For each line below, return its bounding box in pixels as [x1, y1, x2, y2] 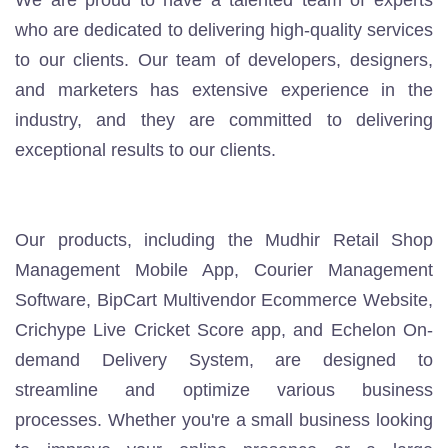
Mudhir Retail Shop [265, 230, 433, 250]
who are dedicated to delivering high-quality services [15, 20, 433, 40]
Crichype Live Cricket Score [15, 320, 252, 340]
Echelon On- [330, 320, 434, 340]
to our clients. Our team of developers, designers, [15, 50, 433, 70]
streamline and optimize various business [15, 380, 433, 400]
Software [15, 290, 86, 310]
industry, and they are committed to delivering [15, 110, 433, 130]
